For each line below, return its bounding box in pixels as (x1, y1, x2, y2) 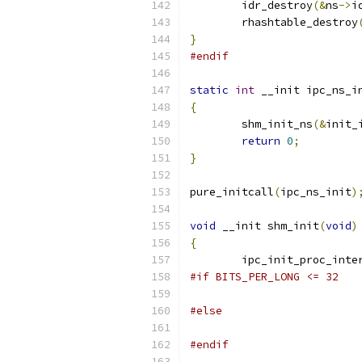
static (190, 83, 229, 97)
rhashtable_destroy (242, 15, 358, 29)
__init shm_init (216, 219, 319, 233)
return (242, 134, 280, 148)
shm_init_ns (242, 117, 313, 131)
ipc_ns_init (280, 185, 351, 199)
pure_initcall (190, 185, 274, 199)
